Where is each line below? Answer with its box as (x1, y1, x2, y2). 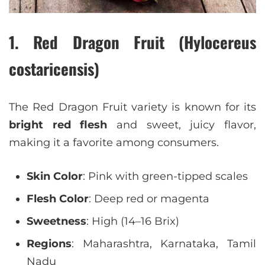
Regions (27, 237, 72, 250)
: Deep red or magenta (89, 192, 209, 205)
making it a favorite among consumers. (9, 136, 219, 149)
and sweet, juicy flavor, (107, 118, 257, 131)
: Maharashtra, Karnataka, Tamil (72, 237, 256, 250)
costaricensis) (9, 57, 99, 80)
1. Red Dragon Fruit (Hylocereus (9, 30, 256, 54)
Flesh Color (27, 192, 89, 205)
